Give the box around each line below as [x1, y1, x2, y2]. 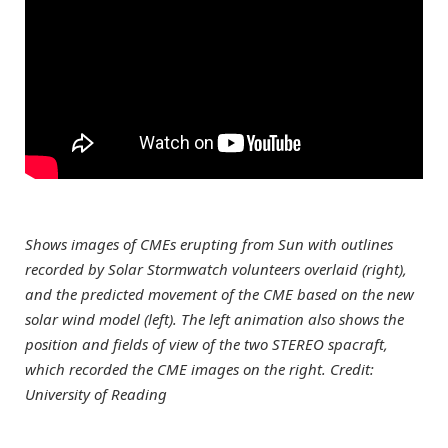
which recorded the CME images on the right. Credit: [25, 358, 374, 379]
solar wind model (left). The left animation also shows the [25, 308, 404, 329]
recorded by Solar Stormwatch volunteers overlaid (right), [25, 258, 407, 279]
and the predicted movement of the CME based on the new [25, 283, 414, 304]
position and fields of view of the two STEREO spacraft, [25, 333, 388, 354]
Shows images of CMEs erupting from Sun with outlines [25, 233, 393, 254]
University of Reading [25, 383, 167, 404]
